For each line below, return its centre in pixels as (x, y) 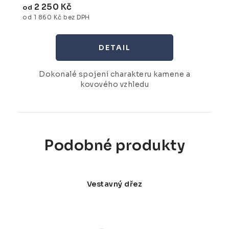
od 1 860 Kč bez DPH (56, 17)
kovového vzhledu (114, 85)
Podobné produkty (114, 146)
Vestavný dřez (114, 184)
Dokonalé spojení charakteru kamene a (114, 74)
